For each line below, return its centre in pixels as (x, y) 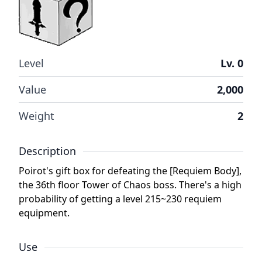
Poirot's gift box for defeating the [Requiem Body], (130, 171)
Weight (37, 116)
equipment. (44, 213)
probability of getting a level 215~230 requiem (120, 199)
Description (47, 151)
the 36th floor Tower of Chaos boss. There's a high (130, 185)
